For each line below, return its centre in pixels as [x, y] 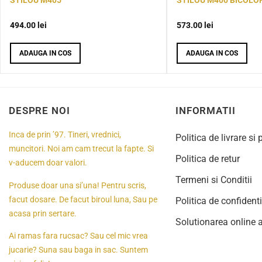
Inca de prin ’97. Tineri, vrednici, [65, 135]
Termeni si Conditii [214, 180]
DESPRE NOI [39, 111]
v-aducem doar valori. [48, 163]
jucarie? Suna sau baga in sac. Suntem [78, 250]
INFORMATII [206, 111]
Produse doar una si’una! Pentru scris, [77, 185]
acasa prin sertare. [43, 213]
